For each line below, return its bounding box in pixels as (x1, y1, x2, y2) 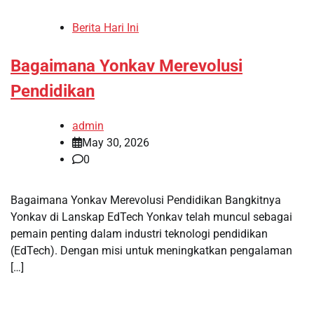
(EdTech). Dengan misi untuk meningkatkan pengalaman (11, 243, 292, 257)
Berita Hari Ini (72, 20, 139, 34)
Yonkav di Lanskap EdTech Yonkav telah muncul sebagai (11, 210, 292, 224)
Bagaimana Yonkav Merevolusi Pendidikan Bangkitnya (11, 193, 281, 207)
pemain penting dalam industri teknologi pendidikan (11, 226, 268, 240)
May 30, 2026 (82, 135, 149, 149)
